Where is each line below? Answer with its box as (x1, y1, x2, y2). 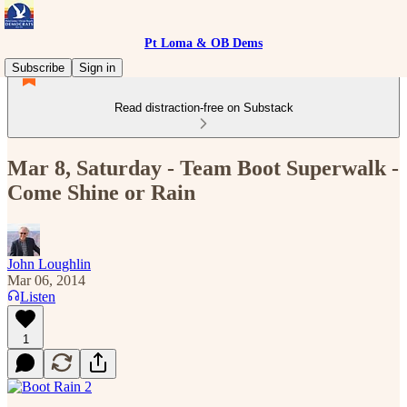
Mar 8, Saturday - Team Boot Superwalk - (7, 155, 399, 180)
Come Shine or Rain (7, 180, 195, 204)
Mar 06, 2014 (7, 272, 85, 288)
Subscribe (12, 61, 65, 74)
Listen (20, 288, 55, 304)
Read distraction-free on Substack (114, 101, 293, 114)
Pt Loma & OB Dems (144, 36, 263, 50)
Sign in (79, 61, 115, 74)
